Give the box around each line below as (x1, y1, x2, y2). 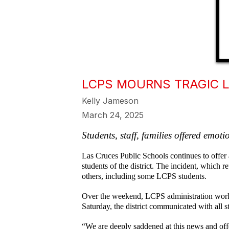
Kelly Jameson (82, 95, 139, 106)
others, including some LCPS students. (82, 171, 207, 180)
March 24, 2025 (82, 109, 144, 120)
